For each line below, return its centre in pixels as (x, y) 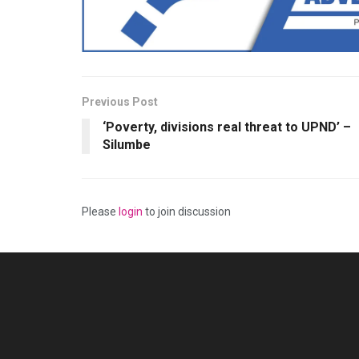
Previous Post (120, 102)
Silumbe (127, 145)
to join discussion (187, 212)
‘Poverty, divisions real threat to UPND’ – (227, 127)
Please (100, 212)
